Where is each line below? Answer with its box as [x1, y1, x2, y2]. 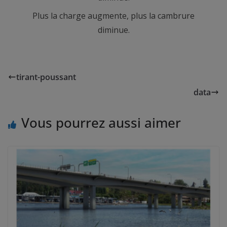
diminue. [97, 24, 130, 36]
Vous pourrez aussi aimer [21, 113, 181, 132]
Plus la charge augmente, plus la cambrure [32, 10, 195, 22]
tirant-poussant [16, 71, 76, 83]
